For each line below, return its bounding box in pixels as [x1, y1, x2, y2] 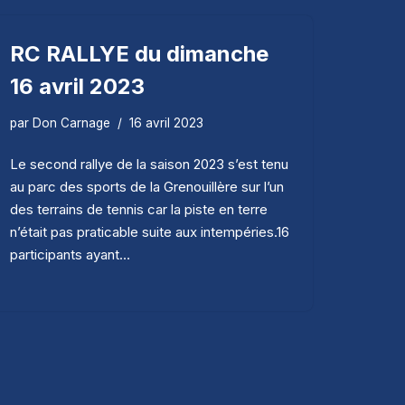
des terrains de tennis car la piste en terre [10, 200, 268, 218]
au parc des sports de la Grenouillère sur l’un [10, 177, 284, 195]
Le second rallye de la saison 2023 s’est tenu [10, 155, 288, 173]
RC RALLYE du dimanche [10, 40, 268, 67]
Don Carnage [33, 115, 110, 130]
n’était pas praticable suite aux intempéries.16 [10, 222, 289, 240]
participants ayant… [10, 245, 134, 263]
